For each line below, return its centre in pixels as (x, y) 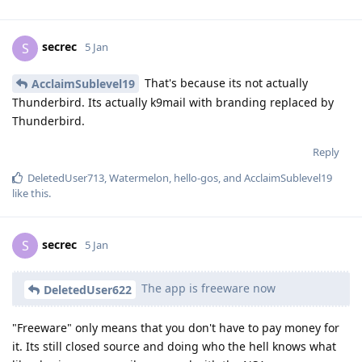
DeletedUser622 (88, 290)
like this (30, 194)
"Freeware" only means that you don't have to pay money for (176, 328)
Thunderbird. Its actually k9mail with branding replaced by (173, 103)
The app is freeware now (207, 288)
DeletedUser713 (66, 178)
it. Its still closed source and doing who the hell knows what (174, 347)
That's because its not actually (225, 82)
